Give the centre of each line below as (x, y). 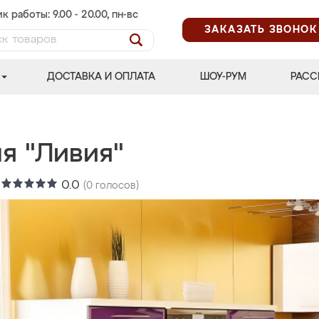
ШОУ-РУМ (223, 77)
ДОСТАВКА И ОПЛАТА (101, 77)
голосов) (116, 186)
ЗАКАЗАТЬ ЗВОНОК (261, 30)
